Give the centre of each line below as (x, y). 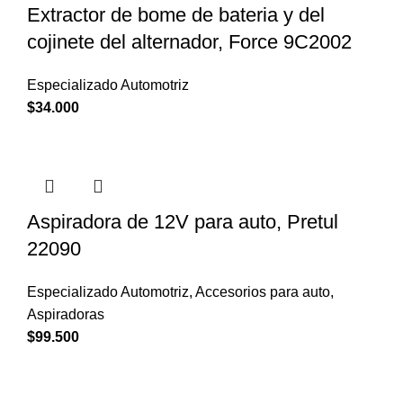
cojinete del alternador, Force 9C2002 (189, 41)
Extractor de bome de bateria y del (176, 14)
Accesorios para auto (263, 291)
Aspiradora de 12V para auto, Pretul (183, 221)
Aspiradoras (66, 314)
